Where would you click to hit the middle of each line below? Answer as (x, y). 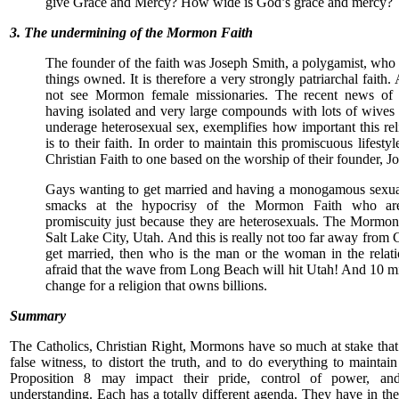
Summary (38, 316)
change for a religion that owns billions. (156, 285)
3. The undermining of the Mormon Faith (131, 33)
